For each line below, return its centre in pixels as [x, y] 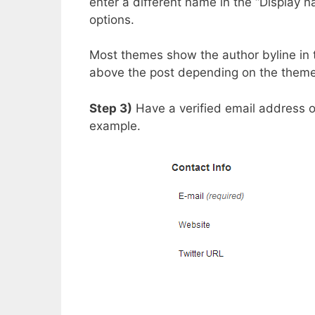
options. [112, 19]
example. [115, 126]
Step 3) [111, 108]
